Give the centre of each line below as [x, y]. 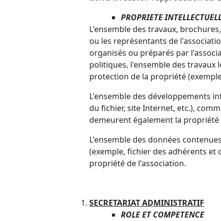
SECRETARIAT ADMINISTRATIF [147, 203]
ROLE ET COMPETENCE [163, 215]
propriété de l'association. [138, 163]
